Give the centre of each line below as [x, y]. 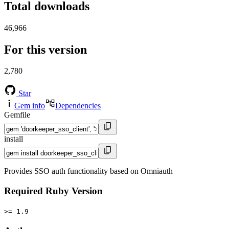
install [14, 139]
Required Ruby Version [53, 191]
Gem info [30, 106]
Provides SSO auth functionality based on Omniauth [88, 171]
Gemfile [17, 115]
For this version [45, 49]
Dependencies [78, 106]
